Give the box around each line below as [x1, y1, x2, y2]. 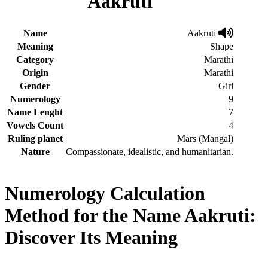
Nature [20, 146, 50, 157]
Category [16, 54, 54, 65]
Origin [22, 67, 48, 78]
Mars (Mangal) [177, 133, 233, 144]
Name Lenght [7, 106, 63, 117]
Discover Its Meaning [5, 227, 178, 249]
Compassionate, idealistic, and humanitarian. [66, 146, 233, 157]
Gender [20, 80, 50, 91]
